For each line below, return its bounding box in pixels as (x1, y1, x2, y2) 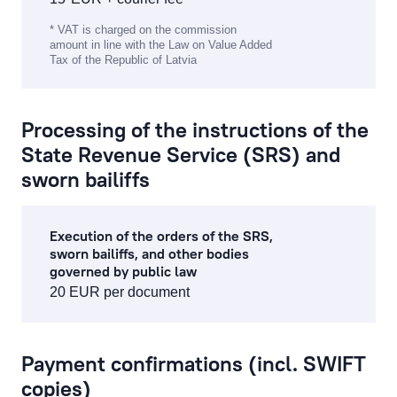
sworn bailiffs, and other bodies (50, 245, 249, 262)
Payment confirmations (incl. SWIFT (21, 350, 366, 377)
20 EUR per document (50, 284, 190, 300)
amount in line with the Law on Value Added (50, 38, 272, 51)
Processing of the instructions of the (21, 116, 369, 143)
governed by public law (50, 262, 197, 280)
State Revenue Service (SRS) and (21, 141, 340, 167)
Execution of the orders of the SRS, (50, 227, 273, 245)
